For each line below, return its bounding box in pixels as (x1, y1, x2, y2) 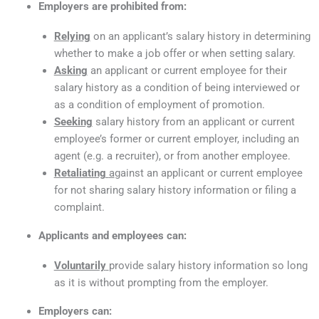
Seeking (53, 115, 93, 128)
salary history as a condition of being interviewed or (53, 80, 300, 94)
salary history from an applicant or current (95, 115, 295, 128)
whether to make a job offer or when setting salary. (53, 46, 296, 60)
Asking (53, 63, 88, 77)
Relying (53, 29, 90, 43)
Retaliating (53, 166, 109, 179)
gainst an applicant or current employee (114, 166, 303, 179)
